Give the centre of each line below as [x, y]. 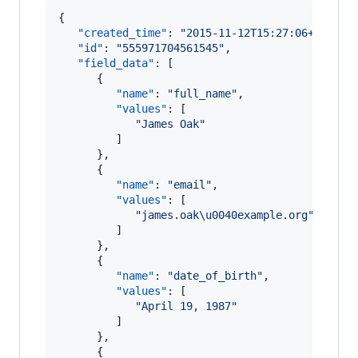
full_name [202, 94]
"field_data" [116, 64]
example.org [272, 215]
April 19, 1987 [186, 306]
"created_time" [122, 33]
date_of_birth [215, 276]
